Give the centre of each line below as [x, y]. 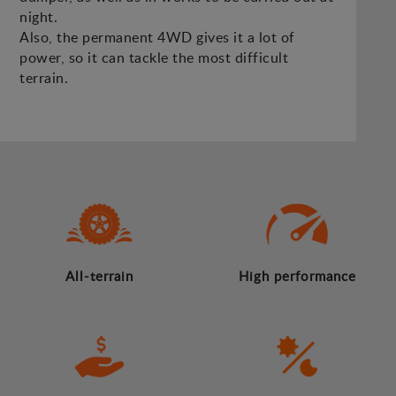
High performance [297, 276]
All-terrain [99, 276]
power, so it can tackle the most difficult [154, 58]
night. [39, 17]
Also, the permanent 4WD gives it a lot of [157, 38]
